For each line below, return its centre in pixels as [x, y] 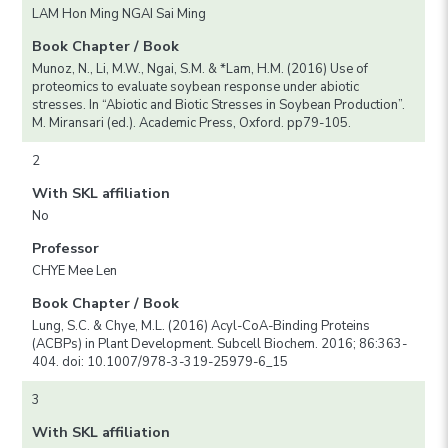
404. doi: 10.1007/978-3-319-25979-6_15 [160, 361]
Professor [66, 247]
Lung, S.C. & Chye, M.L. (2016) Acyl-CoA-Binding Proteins [201, 325]
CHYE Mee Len [75, 270]
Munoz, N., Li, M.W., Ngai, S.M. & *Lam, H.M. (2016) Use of [200, 68]
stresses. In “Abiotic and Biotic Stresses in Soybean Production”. [219, 104]
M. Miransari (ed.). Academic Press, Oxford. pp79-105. [192, 122]
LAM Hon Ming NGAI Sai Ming [119, 13]
